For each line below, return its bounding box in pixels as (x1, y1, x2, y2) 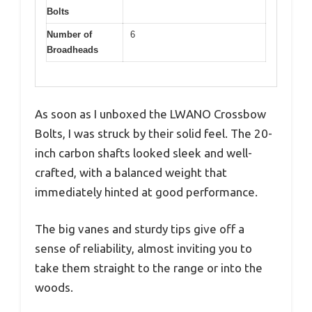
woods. (35, 281, 73, 295)
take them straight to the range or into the (35, 261, 263, 275)
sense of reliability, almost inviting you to (35, 242, 252, 256)
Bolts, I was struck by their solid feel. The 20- (35, 126, 272, 140)
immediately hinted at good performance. (35, 185, 258, 198)
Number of (47, 29, 92, 40)
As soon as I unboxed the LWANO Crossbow (35, 107, 266, 120)
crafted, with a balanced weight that (35, 165, 227, 179)
